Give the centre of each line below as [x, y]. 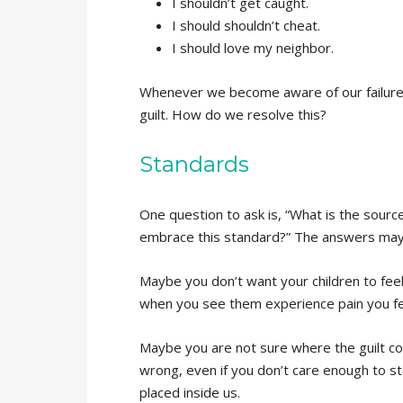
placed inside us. [189, 392]
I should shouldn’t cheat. [246, 25]
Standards [194, 164]
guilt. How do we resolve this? [233, 114]
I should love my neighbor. [252, 47]
